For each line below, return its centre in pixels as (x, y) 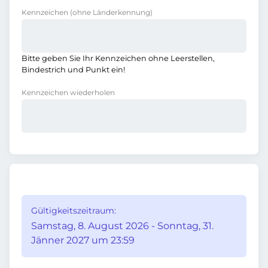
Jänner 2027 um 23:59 (83, 240)
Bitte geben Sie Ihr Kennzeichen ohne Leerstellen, (118, 58)
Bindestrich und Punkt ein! (73, 70)
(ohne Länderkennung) (111, 12)
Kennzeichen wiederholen (68, 92)
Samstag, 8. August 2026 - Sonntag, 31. (122, 226)
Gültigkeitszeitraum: (74, 211)
